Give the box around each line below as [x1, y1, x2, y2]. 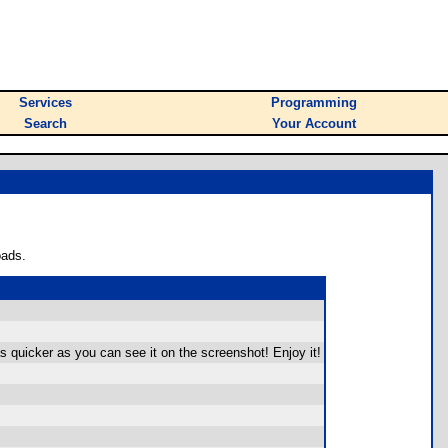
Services [19, 95, 72, 110]
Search [24, 116, 67, 131]
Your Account [272, 116, 356, 131]
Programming [271, 95, 357, 110]
